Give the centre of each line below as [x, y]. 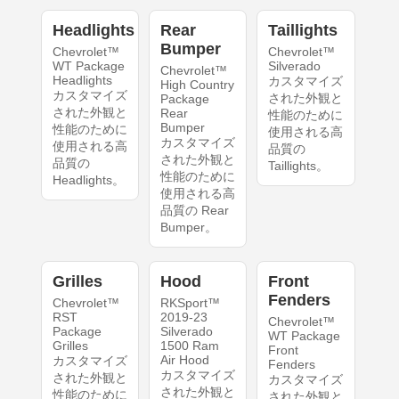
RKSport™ [190, 302]
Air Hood [184, 359]
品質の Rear [194, 210]
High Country [197, 84]
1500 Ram [189, 345]
